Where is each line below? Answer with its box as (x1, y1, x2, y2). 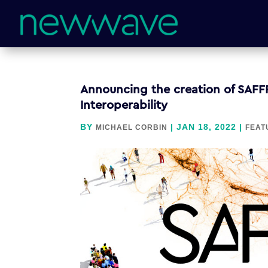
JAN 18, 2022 (176, 122, 237, 132)
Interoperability (80, 99, 168, 111)
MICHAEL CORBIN (96, 123, 168, 132)
